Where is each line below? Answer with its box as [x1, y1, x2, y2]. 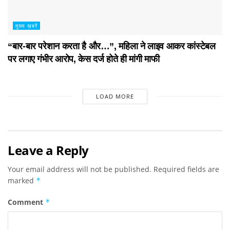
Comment [8, 197, 45, 207]
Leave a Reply [8, 141, 89, 159]
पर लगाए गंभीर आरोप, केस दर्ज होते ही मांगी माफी [8, 53, 160, 64]
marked [8, 175, 36, 185]
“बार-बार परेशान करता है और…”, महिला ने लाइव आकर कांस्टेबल [8, 41, 216, 51]
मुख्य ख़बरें [15, 22, 37, 29]
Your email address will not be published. [8, 164, 151, 174]
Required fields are [154, 164, 219, 174]
